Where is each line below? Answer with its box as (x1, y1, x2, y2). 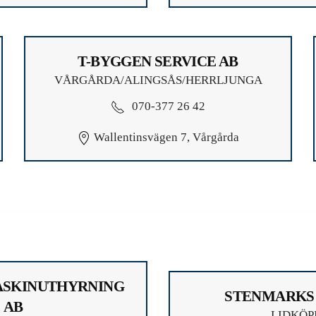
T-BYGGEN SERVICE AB (78, 52, 238, 70)
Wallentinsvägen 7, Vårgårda (91, 130, 239, 144)
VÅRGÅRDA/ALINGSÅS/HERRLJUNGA (54, 73, 262, 87)
